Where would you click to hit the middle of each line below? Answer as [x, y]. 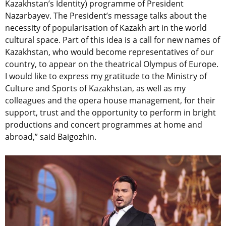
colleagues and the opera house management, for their [110, 101]
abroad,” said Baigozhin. [51, 137]
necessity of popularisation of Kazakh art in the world [106, 28]
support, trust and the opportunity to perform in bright [110, 113]
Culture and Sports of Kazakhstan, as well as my [95, 89]
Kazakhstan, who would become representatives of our [109, 52]
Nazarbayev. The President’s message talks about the [106, 16]
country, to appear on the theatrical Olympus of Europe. [112, 64]
